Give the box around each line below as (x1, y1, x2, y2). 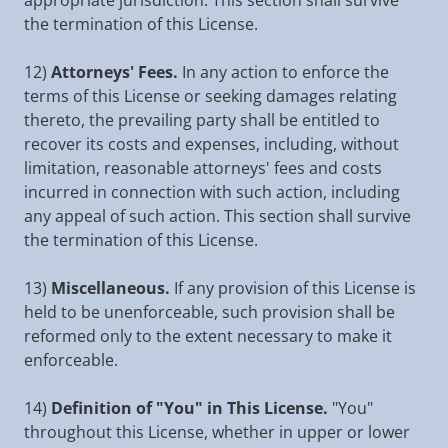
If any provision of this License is (170, 277, 416, 299)
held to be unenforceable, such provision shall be (24, 301, 395, 323)
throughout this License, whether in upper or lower (24, 421, 410, 443)
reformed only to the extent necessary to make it (24, 325, 392, 347)
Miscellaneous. (51, 277, 170, 299)
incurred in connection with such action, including (24, 181, 400, 203)
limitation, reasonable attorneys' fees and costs (24, 157, 382, 179)
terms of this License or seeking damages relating (24, 85, 397, 107)
